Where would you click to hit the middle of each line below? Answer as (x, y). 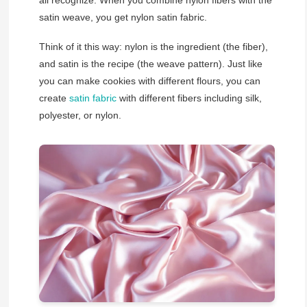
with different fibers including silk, (189, 98)
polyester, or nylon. (80, 115)
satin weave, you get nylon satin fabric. (123, 17)
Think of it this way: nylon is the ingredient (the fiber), (153, 47)
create (54, 98)
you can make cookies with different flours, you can (149, 81)
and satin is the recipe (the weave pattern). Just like (150, 64)
